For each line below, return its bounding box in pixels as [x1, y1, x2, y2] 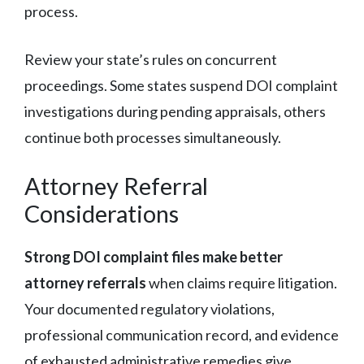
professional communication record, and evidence [24, 325, 339, 344]
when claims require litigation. [146, 273, 337, 292]
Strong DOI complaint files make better [24, 247, 283, 266]
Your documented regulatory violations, [24, 299, 275, 318]
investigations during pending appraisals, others [24, 102, 326, 120]
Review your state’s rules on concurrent [24, 50, 277, 68]
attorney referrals [24, 273, 146, 292]
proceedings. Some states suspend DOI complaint [24, 76, 338, 94]
